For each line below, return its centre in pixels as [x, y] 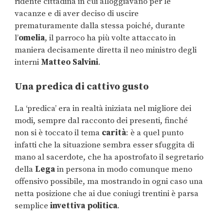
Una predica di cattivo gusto [82, 87]
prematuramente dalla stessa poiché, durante [100, 26]
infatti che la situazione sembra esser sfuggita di [104, 145]
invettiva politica [84, 206]
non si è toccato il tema [58, 133]
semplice [32, 206]
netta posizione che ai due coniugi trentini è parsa [107, 193]
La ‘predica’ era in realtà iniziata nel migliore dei [103, 108]
